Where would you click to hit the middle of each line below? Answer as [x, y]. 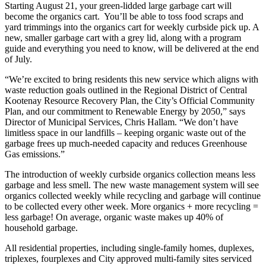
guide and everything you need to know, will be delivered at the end [132, 48]
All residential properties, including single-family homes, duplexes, [129, 248]
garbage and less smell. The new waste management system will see [132, 185]
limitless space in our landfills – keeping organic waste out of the [125, 132]
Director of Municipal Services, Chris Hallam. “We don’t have [121, 122]
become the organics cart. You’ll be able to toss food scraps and [124, 16]
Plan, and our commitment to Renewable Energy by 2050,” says [125, 111]
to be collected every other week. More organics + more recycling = [132, 206]
